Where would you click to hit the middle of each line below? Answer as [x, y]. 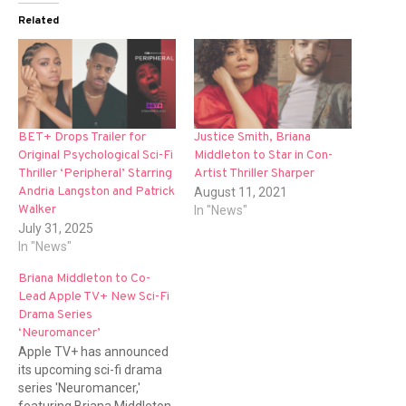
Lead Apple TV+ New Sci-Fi [94, 296]
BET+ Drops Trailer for [82, 138]
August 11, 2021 [241, 193]
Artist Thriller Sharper [254, 174]
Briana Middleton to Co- [84, 278]
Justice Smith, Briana [252, 138]
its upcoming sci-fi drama [90, 369]
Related [39, 21]
